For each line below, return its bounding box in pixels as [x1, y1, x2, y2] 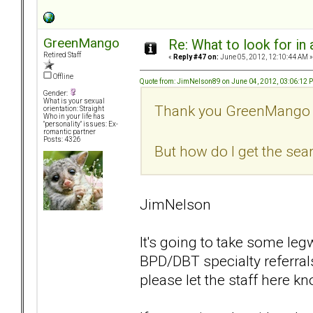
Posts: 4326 [43, 136, 81, 144]
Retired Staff [43, 51, 81, 59]
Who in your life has [43, 112, 105, 121]
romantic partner [43, 128, 96, 136]
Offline [52, 73, 73, 81]
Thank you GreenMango [154, 101, 310, 119]
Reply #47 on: [173, 53, 219, 61]
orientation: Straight [43, 105, 104, 113]
